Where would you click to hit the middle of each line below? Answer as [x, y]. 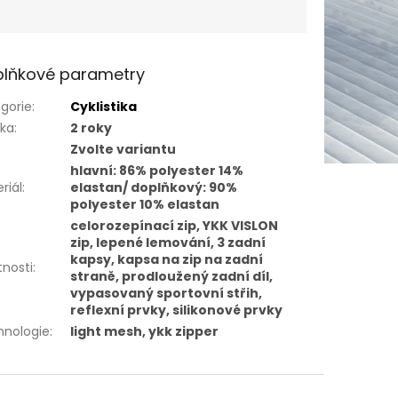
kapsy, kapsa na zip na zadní [167, 260]
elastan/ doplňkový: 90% [154, 188]
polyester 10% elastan [145, 205]
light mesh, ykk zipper [145, 332]
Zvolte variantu [123, 150]
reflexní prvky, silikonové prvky [177, 310]
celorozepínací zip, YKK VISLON [175, 226]
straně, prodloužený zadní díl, [172, 277]
